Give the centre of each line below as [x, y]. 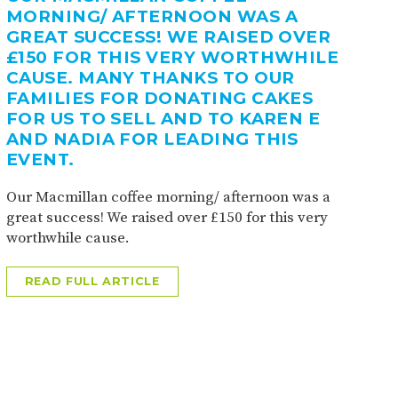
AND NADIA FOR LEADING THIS [152, 139]
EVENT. [40, 159]
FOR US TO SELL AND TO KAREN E [163, 118]
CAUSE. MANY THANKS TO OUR [150, 77]
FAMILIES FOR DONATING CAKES [159, 98]
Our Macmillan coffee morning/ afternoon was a [168, 197]
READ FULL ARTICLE [92, 281]
